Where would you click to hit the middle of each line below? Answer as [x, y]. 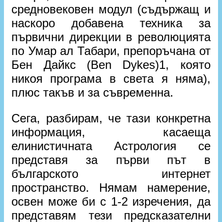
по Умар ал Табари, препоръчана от [111, 51]
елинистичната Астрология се [111, 146]
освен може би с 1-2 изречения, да [111, 201]
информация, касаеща [111, 132]
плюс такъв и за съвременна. [93, 92]
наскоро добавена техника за [111, 23]
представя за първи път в [111, 160]
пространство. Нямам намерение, [111, 188]
